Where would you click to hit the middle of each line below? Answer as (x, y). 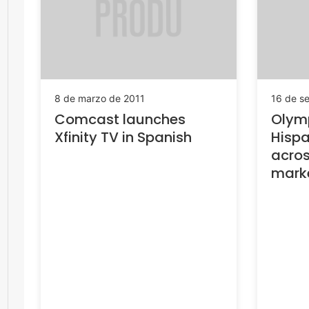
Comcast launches (120, 119)
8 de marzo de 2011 (100, 98)
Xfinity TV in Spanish (123, 137)
